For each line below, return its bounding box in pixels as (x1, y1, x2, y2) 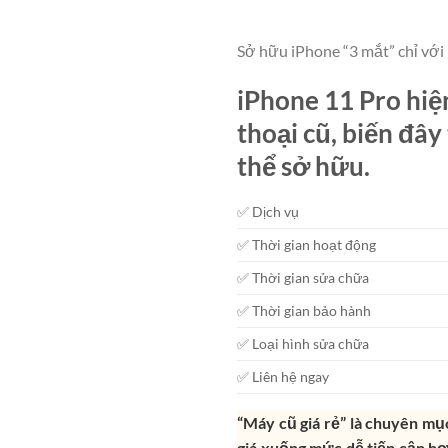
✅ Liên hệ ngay (237, 367, 329, 385)
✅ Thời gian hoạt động (237, 235, 376, 253)
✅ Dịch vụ (237, 202, 299, 220)
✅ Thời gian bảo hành (237, 301, 371, 319)
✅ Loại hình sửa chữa (237, 334, 369, 352)
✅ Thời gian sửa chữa (237, 268, 369, 286)
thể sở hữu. (237, 151, 370, 182)
